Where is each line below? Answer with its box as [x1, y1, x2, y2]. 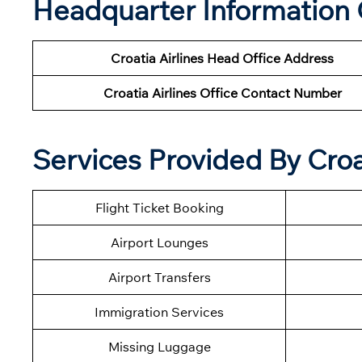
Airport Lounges [110, 234, 208, 251]
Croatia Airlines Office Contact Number [103, 85, 342, 102]
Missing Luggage [107, 339, 211, 356]
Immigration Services [95, 304, 224, 321]
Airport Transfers [107, 269, 211, 286]
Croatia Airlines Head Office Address [111, 50, 334, 67]
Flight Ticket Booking [95, 200, 224, 217]
